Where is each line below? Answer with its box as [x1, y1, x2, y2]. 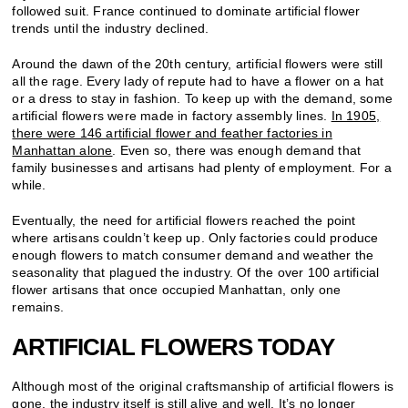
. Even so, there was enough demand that [112, 142, 362, 158]
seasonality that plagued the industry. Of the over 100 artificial [12, 264, 380, 280]
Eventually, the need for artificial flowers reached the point [12, 212, 356, 228]
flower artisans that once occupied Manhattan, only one [12, 281, 342, 297]
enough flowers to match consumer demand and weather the [12, 247, 374, 262]
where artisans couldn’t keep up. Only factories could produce [12, 229, 379, 245]
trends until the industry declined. [12, 20, 209, 36]
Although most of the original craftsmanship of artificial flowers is [12, 378, 394, 393]
